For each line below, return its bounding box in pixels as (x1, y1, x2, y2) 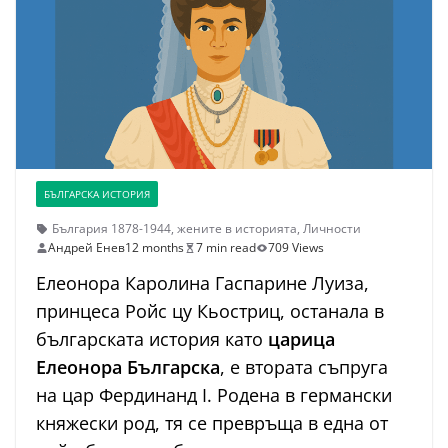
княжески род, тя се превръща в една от (36, 411, 388, 436)
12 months (125, 239, 184, 257)
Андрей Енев (48, 239, 125, 257)
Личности (303, 220, 361, 238)
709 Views (268, 239, 324, 257)
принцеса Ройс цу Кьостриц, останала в (36, 299, 384, 324)
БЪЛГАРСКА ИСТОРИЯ (44, 187, 150, 202)
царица (268, 327, 335, 352)
